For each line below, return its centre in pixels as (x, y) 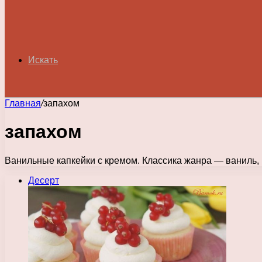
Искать (43, 60)
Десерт (44, 180)
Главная (23, 103)
